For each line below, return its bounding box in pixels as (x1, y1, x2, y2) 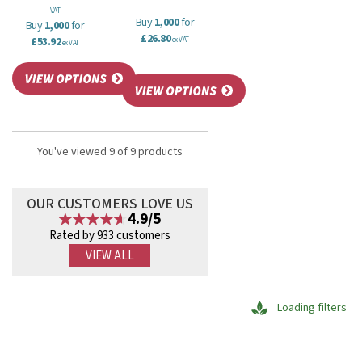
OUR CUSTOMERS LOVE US (27, 194, 193, 214)
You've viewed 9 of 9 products (37, 144, 183, 160)
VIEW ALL (86, 247, 134, 264)
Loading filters (277, 300, 347, 316)
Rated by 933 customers (49, 227, 170, 244)
